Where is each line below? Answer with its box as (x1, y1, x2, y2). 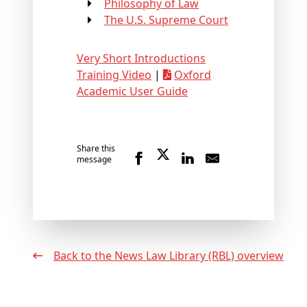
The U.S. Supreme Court (110, 12, 228, 28)
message (77, 153, 112, 166)
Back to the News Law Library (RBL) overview (60, 248, 284, 264)
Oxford (174, 67, 211, 83)
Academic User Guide (77, 84, 188, 99)
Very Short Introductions (77, 51, 206, 66)
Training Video (77, 67, 151, 83)
